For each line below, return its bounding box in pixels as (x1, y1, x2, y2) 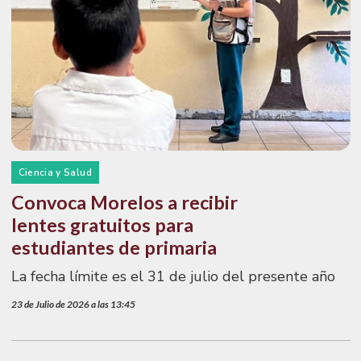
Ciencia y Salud (18, 165, 92, 179)
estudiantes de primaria (10, 235, 217, 259)
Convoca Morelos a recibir (10, 190, 238, 214)
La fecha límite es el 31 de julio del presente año (10, 266, 335, 286)
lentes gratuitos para (10, 213, 193, 236)
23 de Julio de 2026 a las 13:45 (10, 298, 135, 311)
